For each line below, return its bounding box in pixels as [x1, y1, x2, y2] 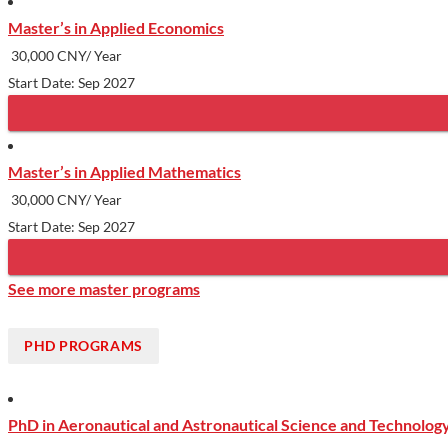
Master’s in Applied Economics [8, 17, 224, 37]
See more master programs [8, 278, 200, 298]
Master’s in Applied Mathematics [8, 161, 241, 181]
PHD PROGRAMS [24, 337, 143, 355]
